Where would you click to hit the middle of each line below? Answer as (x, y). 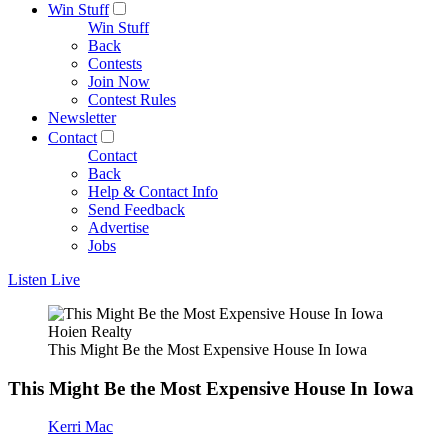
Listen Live (44, 279)
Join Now (119, 81)
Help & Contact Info (153, 191)
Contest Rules (132, 99)
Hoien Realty (90, 331)
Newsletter (82, 117)
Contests (115, 63)
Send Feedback (136, 209)
